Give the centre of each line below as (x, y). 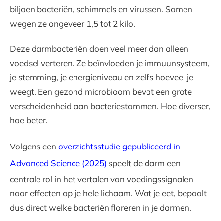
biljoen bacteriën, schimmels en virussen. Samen (101, 9)
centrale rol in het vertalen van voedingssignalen (102, 179)
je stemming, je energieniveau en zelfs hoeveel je (102, 77)
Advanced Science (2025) (58, 163)
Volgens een (34, 146)
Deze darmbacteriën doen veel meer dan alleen (99, 49)
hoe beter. (29, 120)
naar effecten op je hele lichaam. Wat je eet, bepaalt (108, 193)
